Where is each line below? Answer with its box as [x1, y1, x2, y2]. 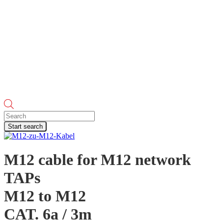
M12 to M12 [4, 187, 86, 205]
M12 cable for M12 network [4, 151, 191, 169]
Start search [8, 122, 43, 130]
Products [3, 110, 30, 119]
